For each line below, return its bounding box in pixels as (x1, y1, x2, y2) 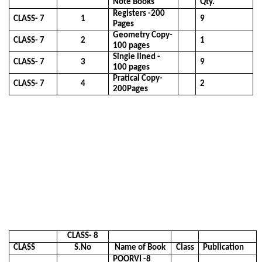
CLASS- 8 (67, 231, 98, 240)
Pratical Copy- (113, 74, 163, 83)
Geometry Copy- (113, 30, 173, 40)
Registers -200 (113, 9, 166, 18)
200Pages (113, 84, 149, 94)
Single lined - (113, 52, 161, 61)
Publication (203, 243, 244, 252)
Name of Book (114, 243, 166, 252)
